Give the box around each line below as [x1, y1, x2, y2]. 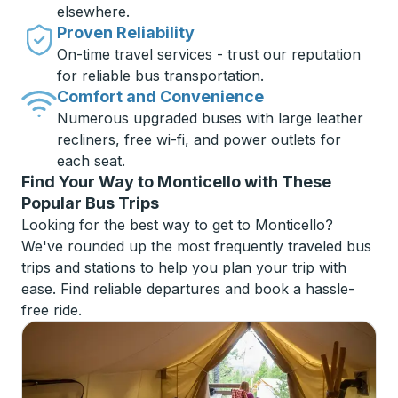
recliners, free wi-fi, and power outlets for [57, 131, 341, 148]
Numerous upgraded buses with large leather [57, 109, 363, 127]
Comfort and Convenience [57, 87, 264, 106]
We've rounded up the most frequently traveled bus [21, 237, 371, 255]
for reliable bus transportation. [57, 67, 264, 84]
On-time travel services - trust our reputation [57, 45, 361, 63]
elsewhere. [57, 3, 130, 20]
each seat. [57, 152, 125, 170]
